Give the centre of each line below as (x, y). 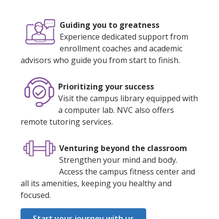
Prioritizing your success (106, 86)
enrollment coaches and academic (121, 48)
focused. (36, 195)
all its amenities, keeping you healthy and (96, 183)
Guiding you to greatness (109, 25)
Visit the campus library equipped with (128, 98)
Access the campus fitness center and (127, 171)
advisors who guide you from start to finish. (100, 60)
